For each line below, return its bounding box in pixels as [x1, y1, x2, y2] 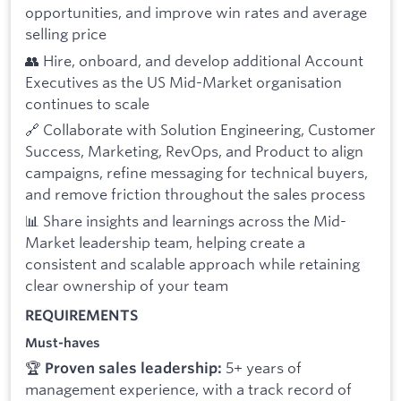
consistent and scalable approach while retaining [25, 254, 360, 274]
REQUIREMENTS [25, 305, 138, 324]
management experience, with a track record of [25, 380, 352, 399]
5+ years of [222, 358, 302, 378]
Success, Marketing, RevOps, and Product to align [25, 141, 363, 161]
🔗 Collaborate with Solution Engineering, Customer [25, 120, 376, 140]
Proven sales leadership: [45, 359, 222, 378]
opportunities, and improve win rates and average [25, 3, 367, 22]
